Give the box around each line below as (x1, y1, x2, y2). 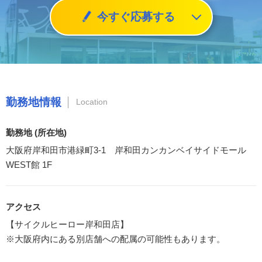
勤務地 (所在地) (6, 127, 67, 137)
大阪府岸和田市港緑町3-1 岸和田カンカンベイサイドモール (6, 144, 246, 155)
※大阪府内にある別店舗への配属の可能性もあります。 (6, 233, 225, 244)
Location (76, 97, 108, 107)
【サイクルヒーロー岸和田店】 (6, 219, 129, 229)
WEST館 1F (6, 159, 52, 170)
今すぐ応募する (96, 11, 175, 23)
